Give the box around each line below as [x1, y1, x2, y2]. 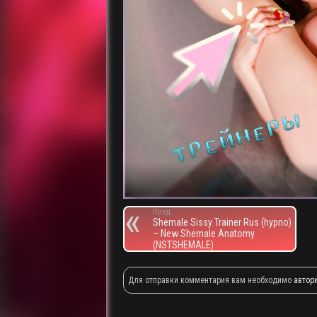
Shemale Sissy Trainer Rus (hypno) [152, 216, 292, 228]
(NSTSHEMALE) [152, 238, 214, 250]
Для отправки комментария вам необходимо [127, 275, 294, 285]
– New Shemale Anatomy [152, 227, 255, 239]
